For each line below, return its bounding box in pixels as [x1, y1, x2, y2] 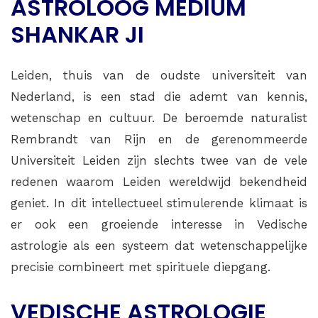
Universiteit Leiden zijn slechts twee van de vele [11, 153, 307, 168]
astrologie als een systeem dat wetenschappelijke [11, 238, 307, 253]
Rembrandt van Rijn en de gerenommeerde [11, 132, 307, 147]
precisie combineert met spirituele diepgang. [11, 260, 270, 275]
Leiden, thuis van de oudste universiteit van [11, 68, 307, 83]
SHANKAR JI [11, 18, 144, 51]
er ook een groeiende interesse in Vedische [11, 217, 307, 232]
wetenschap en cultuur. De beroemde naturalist [11, 111, 307, 126]
